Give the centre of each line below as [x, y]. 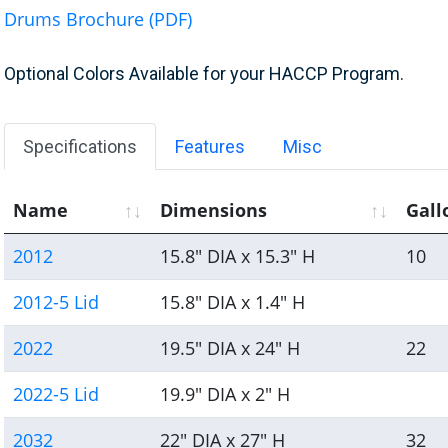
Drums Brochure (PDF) [98, 19]
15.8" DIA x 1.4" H [233, 302]
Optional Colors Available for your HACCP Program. [204, 74]
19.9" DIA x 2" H [225, 394]
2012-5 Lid [56, 302]
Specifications [80, 147]
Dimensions [214, 210]
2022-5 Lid [56, 394]
